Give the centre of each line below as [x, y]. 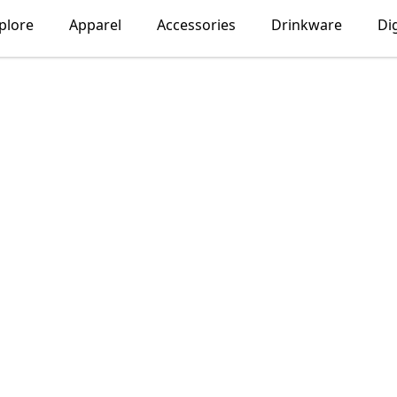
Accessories [196, 25]
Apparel [95, 25]
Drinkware [307, 25]
